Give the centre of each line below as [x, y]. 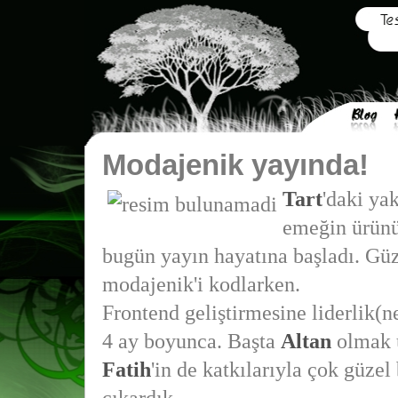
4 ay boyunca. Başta [191, 341]
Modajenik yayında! [235, 165]
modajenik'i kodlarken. [201, 284]
